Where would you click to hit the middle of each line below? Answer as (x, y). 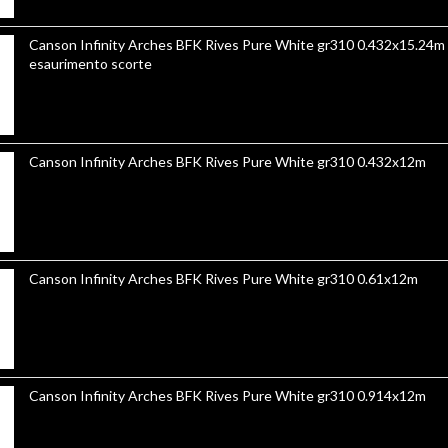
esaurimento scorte (90, 63)
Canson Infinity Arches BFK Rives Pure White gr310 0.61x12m (387, 278)
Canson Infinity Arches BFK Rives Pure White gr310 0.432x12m (227, 161)
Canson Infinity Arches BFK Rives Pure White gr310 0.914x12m (391, 395)
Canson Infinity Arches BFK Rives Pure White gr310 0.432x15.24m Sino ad (192, 44)
